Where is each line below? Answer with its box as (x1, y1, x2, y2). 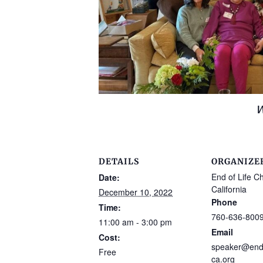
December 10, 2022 (99, 186, 173, 198)
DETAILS (99, 156, 139, 167)
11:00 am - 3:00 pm (99, 216, 172, 228)
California (211, 183, 247, 195)
